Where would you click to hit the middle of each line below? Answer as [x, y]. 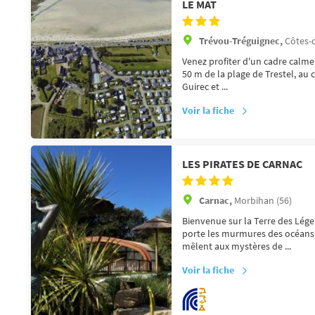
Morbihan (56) [263, 200]
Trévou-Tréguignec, [242, 40]
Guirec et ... [205, 86]
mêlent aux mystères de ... [237, 246]
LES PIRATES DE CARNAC [242, 163]
